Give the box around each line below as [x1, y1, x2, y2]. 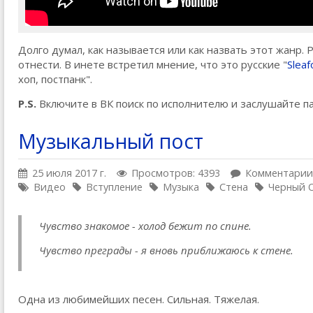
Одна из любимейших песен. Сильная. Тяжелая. [18, 292, 259, 307]
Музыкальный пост [18, 128, 203, 155]
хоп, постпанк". [18, 72, 92, 87]
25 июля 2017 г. [32, 166, 106, 180]
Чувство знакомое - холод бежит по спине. [39, 219, 252, 233]
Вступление [86, 180, 143, 194]
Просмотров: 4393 [131, 166, 220, 180]
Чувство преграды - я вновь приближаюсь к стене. [39, 243, 293, 258]
